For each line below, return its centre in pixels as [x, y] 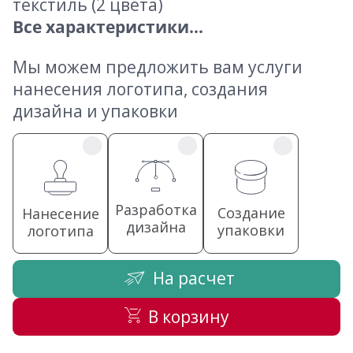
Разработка [156, 210]
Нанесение [60, 214]
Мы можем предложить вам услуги [158, 67]
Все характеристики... [108, 27]
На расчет [194, 278]
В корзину [188, 317]
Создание [251, 213]
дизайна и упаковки [95, 111]
